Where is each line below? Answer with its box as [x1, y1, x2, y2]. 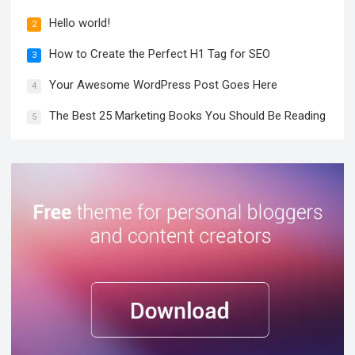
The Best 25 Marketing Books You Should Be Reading [49, 109, 326, 124]
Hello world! [49, 16, 111, 31]
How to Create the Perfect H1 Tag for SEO [49, 47, 271, 62]
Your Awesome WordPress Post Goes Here [49, 78, 278, 93]
